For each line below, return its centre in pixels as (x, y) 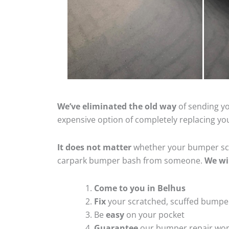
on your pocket (154, 214)
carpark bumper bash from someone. (131, 160)
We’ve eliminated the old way (117, 106)
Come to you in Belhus (140, 188)
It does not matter (94, 147)
